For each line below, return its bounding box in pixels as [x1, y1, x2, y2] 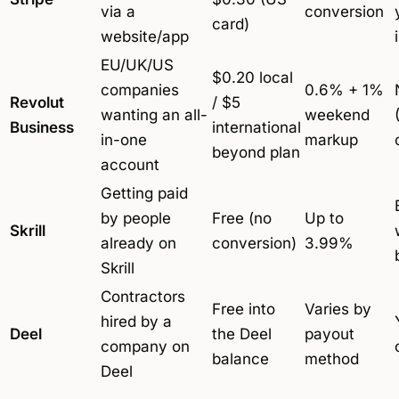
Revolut [10, 94, 64, 112]
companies [101, 81, 179, 100]
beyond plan [212, 143, 300, 162]
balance [212, 350, 269, 369]
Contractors [101, 288, 185, 306]
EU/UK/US [101, 56, 174, 75]
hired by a [101, 313, 172, 331]
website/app [101, 28, 189, 46]
